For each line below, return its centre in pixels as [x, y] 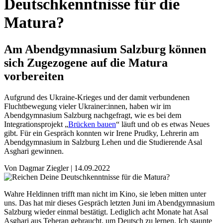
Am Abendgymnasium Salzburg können [105, 49]
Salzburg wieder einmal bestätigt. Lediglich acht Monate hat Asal [106, 212]
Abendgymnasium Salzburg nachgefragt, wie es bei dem [93, 115]
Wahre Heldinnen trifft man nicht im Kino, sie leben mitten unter [105, 194]
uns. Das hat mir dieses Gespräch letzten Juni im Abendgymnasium [109, 203]
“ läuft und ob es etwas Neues [163, 124]
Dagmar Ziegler [44, 168]
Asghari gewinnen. [34, 151]
